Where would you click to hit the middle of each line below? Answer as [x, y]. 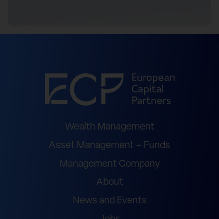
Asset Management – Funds [109, 145]
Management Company [109, 164]
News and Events [109, 201]
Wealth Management [109, 127]
